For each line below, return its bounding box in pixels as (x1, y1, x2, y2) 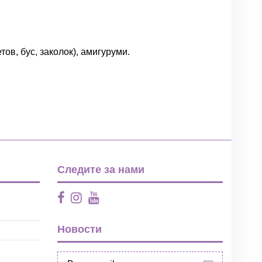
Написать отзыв (139, 85, 211, 96)
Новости (57, 223, 102, 236)
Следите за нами (57, 163, 144, 175)
